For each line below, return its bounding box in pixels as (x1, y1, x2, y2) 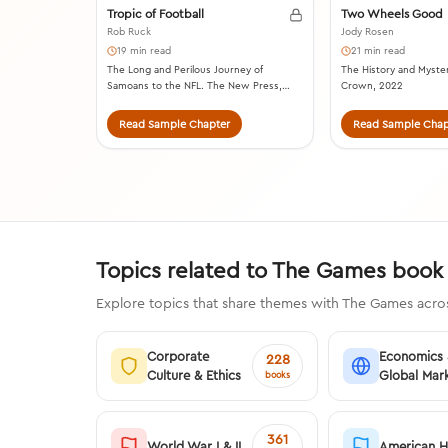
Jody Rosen (340, 25, 394, 39)
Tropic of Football (107, 6, 204, 22)
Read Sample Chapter (119, 117, 230, 132)
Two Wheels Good (340, 6, 443, 22)
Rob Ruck (107, 25, 151, 39)
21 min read (350, 44, 405, 58)
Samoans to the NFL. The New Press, (107, 79, 282, 93)
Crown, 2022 (340, 79, 403, 93)
